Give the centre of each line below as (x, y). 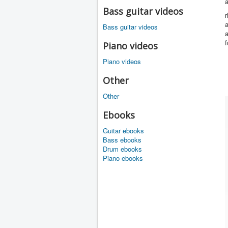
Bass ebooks (122, 140)
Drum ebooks (122, 149)
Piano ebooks (123, 158)
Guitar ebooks (123, 131)
